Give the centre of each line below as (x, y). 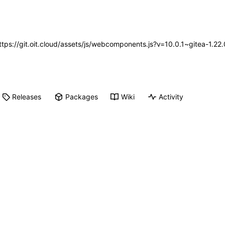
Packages (82, 97)
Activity (171, 97)
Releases (27, 97)
